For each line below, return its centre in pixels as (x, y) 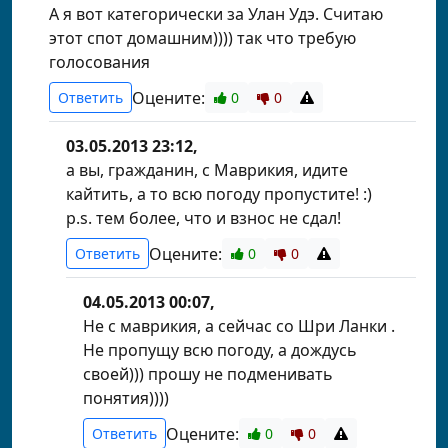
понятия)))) (126, 398)
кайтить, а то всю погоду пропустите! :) (219, 194)
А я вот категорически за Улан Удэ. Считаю (216, 14)
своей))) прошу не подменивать (208, 374)
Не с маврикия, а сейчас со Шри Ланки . (239, 326)
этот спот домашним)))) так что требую (202, 38)
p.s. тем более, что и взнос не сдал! (203, 218)
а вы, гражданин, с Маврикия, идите (207, 170)
